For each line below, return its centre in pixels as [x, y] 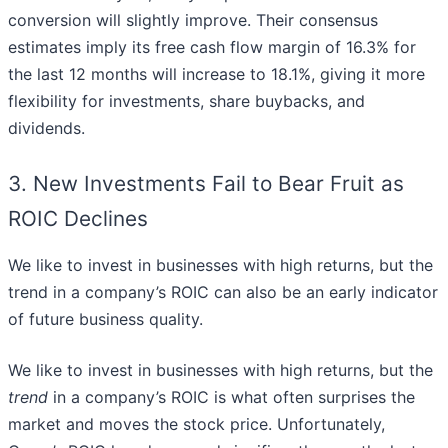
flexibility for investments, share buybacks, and [186, 101]
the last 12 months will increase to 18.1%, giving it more [216, 74]
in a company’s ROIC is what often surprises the [231, 397]
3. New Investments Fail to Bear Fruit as [206, 184]
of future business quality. [105, 319]
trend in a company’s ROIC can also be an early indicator [223, 292]
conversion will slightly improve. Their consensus [193, 20]
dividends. [46, 128]
